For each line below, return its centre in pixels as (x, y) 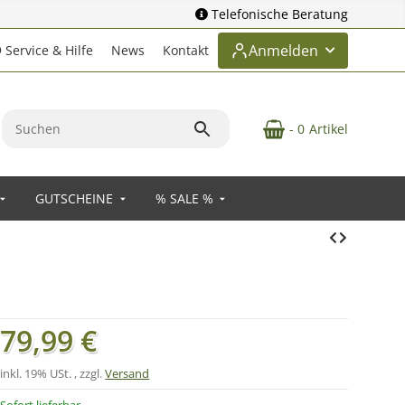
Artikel (329, 129)
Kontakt (186, 50)
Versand (127, 373)
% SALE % (184, 198)
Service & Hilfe (47, 50)
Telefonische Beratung (280, 14)
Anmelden (283, 50)
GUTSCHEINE (74, 198)
